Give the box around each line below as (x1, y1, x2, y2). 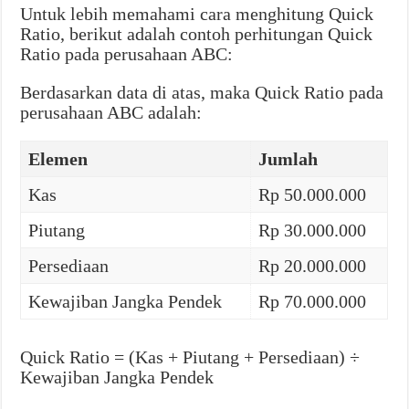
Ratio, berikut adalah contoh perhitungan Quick (20, 24, 373, 45)
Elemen (28, 149, 89, 170)
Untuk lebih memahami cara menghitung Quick (20, 4, 374, 25)
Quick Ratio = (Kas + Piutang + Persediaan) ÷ (20, 347, 361, 368)
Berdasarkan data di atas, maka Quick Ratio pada (20, 82, 384, 103)
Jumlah (258, 149, 319, 170)
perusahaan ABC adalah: (20, 102, 203, 123)
